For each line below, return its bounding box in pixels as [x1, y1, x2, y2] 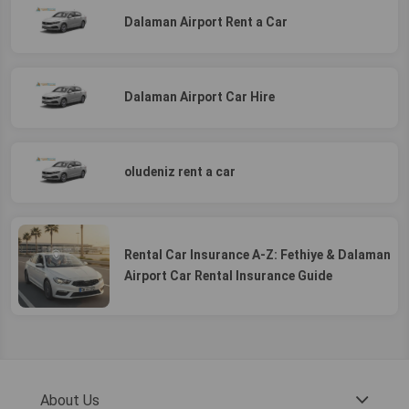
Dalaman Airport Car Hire [124, 89, 275, 105]
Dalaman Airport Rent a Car [124, 15, 288, 30]
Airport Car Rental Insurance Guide [124, 268, 332, 284]
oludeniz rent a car [124, 164, 236, 180]
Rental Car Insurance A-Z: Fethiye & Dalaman [124, 247, 391, 263]
